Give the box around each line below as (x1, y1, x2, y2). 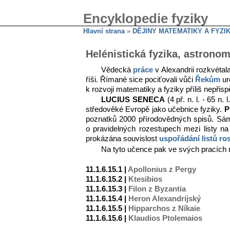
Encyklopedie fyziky (83, 11, 208, 26)
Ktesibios (128, 175, 162, 183)
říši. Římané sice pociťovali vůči (86, 75, 196, 84)
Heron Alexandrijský (128, 194, 201, 203)
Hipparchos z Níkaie (128, 204, 200, 213)
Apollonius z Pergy (128, 165, 196, 174)
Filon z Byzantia (128, 184, 186, 193)
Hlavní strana (83, 27, 125, 35)
